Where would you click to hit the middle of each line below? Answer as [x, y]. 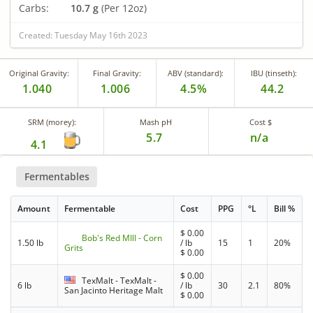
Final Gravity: [117, 73]
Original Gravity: [39, 73]
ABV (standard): [195, 73]
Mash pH [156, 122]
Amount [34, 209]
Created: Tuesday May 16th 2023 [83, 35]
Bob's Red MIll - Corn [122, 238]
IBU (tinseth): [274, 73]
